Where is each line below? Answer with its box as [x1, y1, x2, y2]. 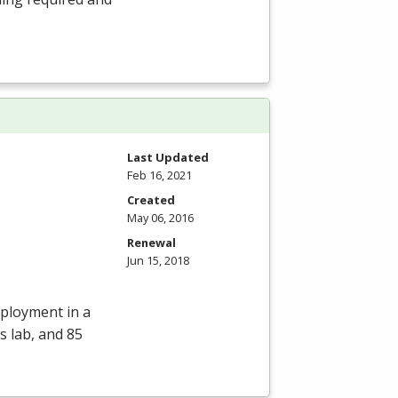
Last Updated [127, 148, 209, 165]
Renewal [127, 234, 176, 251]
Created [127, 191, 175, 208]
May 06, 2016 [127, 209, 194, 226]
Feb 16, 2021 [127, 166, 192, 183]
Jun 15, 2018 [127, 251, 189, 268]
